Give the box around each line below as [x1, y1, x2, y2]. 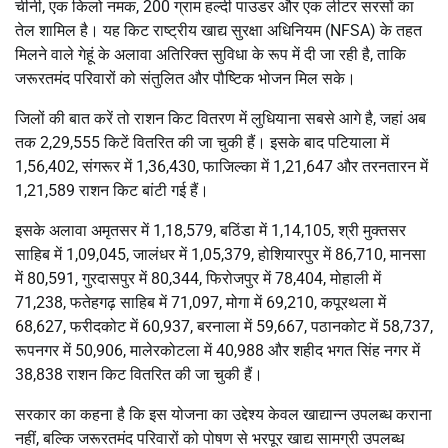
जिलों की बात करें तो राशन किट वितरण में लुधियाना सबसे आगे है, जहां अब [15, 108, 426, 128]
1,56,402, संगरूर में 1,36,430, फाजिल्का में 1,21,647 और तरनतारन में [15, 156, 428, 176]
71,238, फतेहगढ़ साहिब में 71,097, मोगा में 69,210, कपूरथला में [15, 292, 386, 312]
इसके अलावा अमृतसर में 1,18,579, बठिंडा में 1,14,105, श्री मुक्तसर [15, 220, 406, 240]
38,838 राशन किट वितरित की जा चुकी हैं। [15, 364, 263, 384]
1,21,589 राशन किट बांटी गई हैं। [15, 180, 209, 200]
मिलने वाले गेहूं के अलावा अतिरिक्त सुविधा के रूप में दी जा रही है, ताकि [15, 44, 406, 64]
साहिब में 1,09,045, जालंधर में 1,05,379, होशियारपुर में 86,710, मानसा [15, 244, 426, 264]
